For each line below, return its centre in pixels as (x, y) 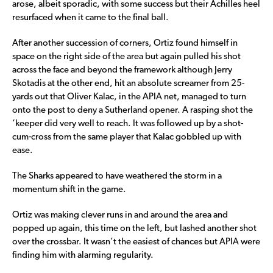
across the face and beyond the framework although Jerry (122, 70)
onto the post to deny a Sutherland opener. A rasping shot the (133, 110)
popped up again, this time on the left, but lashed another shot (134, 229)
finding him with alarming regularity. (83, 255)
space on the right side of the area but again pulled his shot (126, 57)
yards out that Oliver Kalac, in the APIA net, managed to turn (129, 97)
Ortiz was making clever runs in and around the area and (120, 215)
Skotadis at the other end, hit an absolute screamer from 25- (128, 83)
